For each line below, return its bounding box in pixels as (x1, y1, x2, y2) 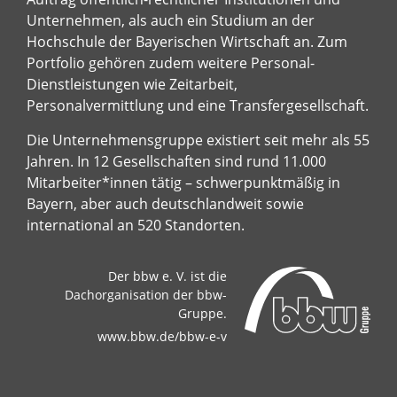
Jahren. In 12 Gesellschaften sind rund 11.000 (27, 151, 326, 171)
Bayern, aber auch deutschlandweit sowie (27, 193, 304, 214)
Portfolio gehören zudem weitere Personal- (27, 52, 315, 73)
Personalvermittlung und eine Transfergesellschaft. (27, 95, 369, 115)
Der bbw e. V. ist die (108, 267, 227, 284)
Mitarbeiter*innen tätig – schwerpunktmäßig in (27, 172, 340, 192)
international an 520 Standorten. (27, 214, 245, 235)
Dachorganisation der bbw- (65, 285, 227, 303)
